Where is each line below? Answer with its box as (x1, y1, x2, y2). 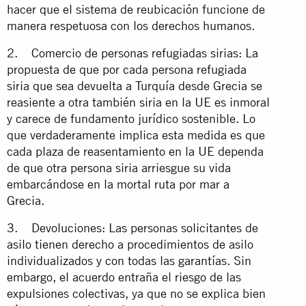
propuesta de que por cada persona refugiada (7, 61, 247, 76)
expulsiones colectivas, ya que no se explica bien (7, 286, 266, 301)
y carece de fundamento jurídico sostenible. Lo (7, 111, 255, 126)
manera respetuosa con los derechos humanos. (7, 18, 255, 33)
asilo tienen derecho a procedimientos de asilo (7, 236, 257, 251)
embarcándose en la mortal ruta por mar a (7, 176, 229, 191)
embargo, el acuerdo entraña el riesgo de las (7, 269, 241, 284)
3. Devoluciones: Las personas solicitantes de (7, 220, 258, 235)
